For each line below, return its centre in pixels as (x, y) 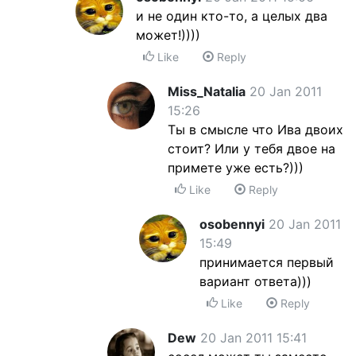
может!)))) (168, 35)
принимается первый (267, 262)
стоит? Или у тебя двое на (252, 149)
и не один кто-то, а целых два (232, 16)
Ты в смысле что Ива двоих (255, 130)
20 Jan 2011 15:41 (253, 338)
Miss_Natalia (207, 91)
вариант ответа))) (255, 281)
